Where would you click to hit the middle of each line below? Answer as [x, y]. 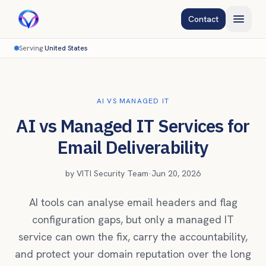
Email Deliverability [133, 147]
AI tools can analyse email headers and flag [133, 202]
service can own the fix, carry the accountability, [133, 237]
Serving [32, 48]
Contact [203, 19]
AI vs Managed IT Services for [133, 126]
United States [66, 48]
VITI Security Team [113, 173]
